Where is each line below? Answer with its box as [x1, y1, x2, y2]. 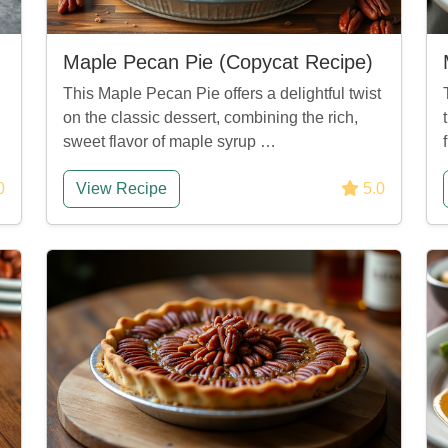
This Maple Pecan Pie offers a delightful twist [63, 85, 381, 102]
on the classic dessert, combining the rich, [63, 109, 358, 126]
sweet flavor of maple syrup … [63, 133, 276, 150]
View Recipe [76, 180, 167, 197]
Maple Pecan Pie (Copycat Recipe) [63, 51, 373, 73]
